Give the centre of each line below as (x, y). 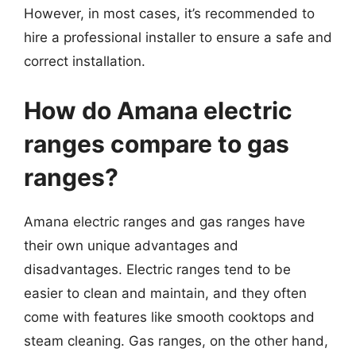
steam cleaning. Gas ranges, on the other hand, (176, 341)
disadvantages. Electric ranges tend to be (157, 269)
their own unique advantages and (131, 245)
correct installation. (85, 61)
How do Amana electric (158, 110)
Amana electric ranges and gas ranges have (164, 221)
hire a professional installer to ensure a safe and (178, 37)
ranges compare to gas (157, 143)
